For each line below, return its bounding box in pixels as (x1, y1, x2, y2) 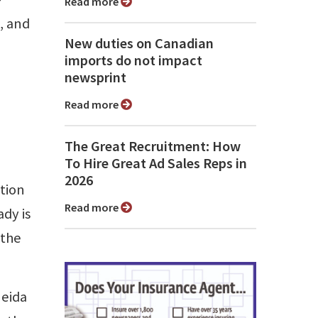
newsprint (65, 68, 126, 87)
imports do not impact (65, 51, 202, 70)
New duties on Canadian (65, 34, 214, 53)
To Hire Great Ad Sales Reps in (65, 154, 247, 173)
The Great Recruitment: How (65, 137, 241, 156)
